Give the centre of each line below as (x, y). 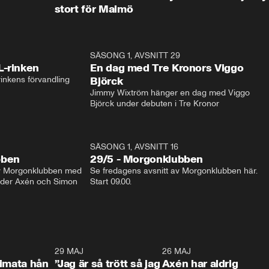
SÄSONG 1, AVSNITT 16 (134, 147)
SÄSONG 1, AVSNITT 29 (135, 56)
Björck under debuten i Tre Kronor (155, 104)
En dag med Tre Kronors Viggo (167, 68)
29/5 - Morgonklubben (147, 159)
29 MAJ (69, 251)
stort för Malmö (94, 9)
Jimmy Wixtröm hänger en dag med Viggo (170, 93)
